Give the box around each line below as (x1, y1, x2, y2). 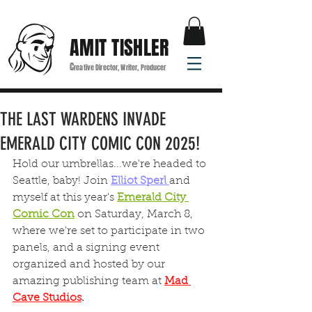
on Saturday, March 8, (75, 208, 196, 220)
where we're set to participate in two (13, 225, 210, 237)
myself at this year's (13, 192, 117, 203)
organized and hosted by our (13, 258, 168, 270)
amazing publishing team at (13, 275, 164, 287)
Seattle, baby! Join (13, 175, 111, 187)
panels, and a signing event (13, 242, 162, 253)
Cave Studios (13, 292, 81, 304)
